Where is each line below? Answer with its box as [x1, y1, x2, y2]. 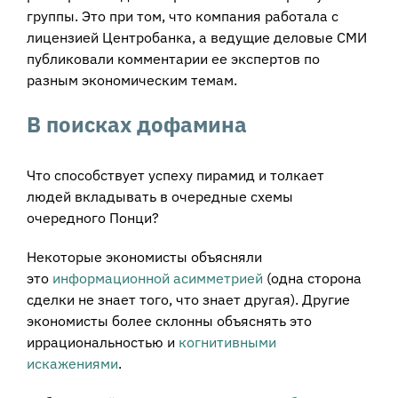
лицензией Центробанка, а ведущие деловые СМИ [26, 28, 367, 47]
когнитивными [178, 332, 276, 351]
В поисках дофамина [26, 110, 247, 139]
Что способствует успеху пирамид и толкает [26, 165, 324, 184]
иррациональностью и [26, 332, 179, 351]
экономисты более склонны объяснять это [26, 311, 312, 330]
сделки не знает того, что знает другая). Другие [26, 290, 350, 308]
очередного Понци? [26, 208, 159, 227]
